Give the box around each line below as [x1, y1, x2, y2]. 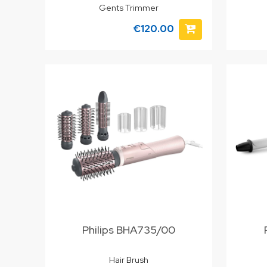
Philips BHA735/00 [82, 222, 175, 237]
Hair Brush [108, 254, 148, 266]
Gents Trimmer [98, 2, 159, 13]
